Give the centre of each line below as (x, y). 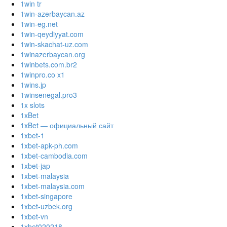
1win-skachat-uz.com (54, 44)
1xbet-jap (35, 166)
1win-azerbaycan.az (52, 14)
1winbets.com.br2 (49, 65)
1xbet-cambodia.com (54, 156)
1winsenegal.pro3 (49, 95)
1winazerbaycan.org (53, 54)
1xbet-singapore (46, 196)
